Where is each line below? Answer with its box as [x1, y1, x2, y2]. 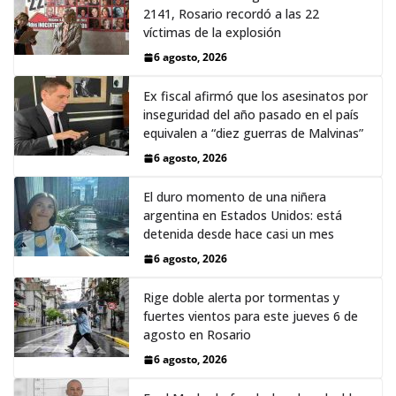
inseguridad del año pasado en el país [143, 106, 359, 124]
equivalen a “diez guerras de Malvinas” [143, 125, 363, 142]
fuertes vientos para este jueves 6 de [143, 308, 358, 325]
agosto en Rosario [143, 326, 251, 344]
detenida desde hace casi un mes [143, 225, 334, 243]
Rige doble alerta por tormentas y [143, 289, 339, 307]
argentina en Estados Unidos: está [143, 207, 342, 225]
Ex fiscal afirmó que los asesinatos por [143, 88, 368, 105]
